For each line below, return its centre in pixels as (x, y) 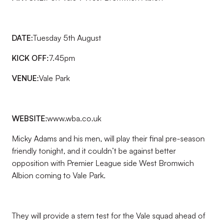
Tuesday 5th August (67, 38)
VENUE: (25, 78)
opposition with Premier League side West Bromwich (103, 163)
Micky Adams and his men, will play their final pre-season (108, 138)
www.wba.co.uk (74, 118)
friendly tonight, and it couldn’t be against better (94, 151)
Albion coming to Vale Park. (59, 175)
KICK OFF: (30, 58)
